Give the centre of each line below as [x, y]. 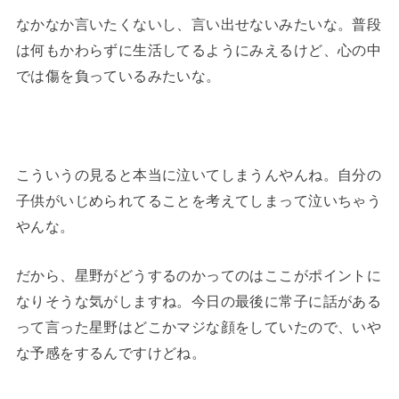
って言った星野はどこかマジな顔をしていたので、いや [199, 327]
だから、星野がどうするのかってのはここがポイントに [199, 276]
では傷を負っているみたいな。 [118, 76]
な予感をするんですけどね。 [111, 353]
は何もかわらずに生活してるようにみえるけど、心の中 [199, 50]
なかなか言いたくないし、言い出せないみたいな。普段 [199, 24]
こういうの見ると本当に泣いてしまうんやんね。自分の [199, 175]
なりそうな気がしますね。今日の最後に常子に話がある [199, 301]
